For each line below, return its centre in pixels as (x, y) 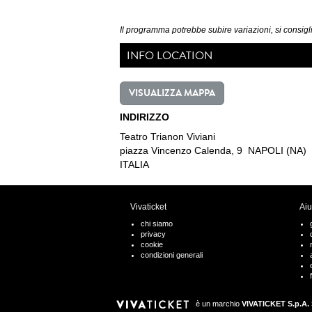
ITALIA (134, 165)
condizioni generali (172, 255)
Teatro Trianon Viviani (167, 137)
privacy (153, 234)
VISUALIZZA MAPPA (172, 93)
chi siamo (157, 224)
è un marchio (217, 304)
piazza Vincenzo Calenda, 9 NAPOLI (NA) (213, 151)
